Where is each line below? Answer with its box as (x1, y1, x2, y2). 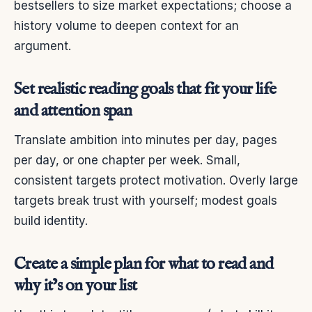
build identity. (14, 213, 88, 228)
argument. (14, 38, 71, 53)
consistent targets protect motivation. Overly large (14, 173, 298, 187)
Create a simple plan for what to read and (14, 253, 274, 275)
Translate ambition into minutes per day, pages (14, 132, 277, 147)
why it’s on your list (14, 274, 137, 297)
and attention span (14, 100, 132, 122)
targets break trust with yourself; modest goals (14, 193, 277, 208)
